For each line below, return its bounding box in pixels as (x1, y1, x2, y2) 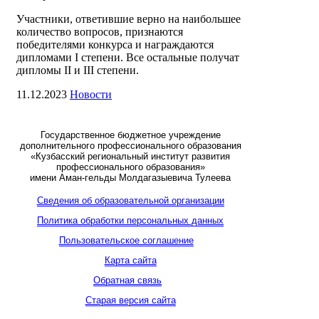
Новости (70, 88, 112, 101)
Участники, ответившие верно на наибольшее (16, 13, 241, 26)
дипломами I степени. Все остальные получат (16, 51, 239, 64)
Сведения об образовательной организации (36, 195, 224, 206)
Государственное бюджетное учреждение (40, 130, 221, 141)
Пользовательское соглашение (58, 235, 194, 246)
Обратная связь (93, 275, 162, 286)
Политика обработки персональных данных (37, 215, 224, 226)
